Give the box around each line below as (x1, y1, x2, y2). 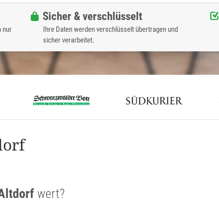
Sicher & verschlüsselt (43, 10, 143, 23)
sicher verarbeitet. (43, 36, 94, 45)
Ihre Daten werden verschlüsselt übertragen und (43, 25, 178, 34)
